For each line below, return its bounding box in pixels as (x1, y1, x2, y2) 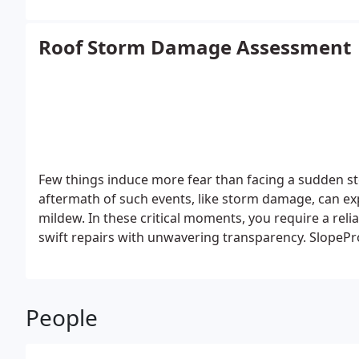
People (26, 302, 98, 333)
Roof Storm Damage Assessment (38, 34, 351, 60)
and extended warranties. (38, 267, 194, 284)
